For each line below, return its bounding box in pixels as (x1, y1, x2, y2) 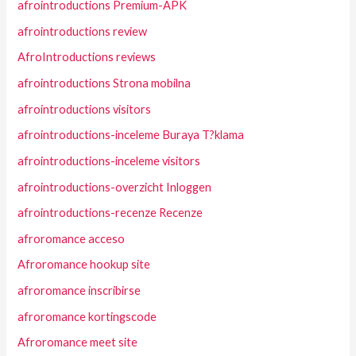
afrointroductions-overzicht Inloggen (17, 180, 212, 194)
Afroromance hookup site (17, 257, 151, 272)
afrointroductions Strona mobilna (17, 75, 192, 90)
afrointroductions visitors (17, 102, 152, 116)
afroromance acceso (17, 231, 126, 246)
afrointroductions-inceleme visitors (17, 153, 201, 168)
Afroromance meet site (17, 335, 138, 350)
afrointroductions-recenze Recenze (17, 206, 203, 220)
